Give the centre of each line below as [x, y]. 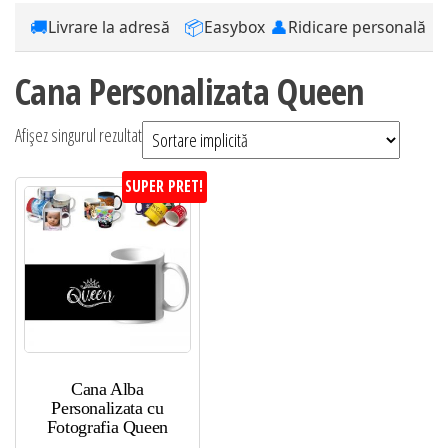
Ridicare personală [357, 26]
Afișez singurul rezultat [78, 135]
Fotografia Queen [107, 427]
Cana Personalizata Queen [190, 92]
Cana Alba [107, 389]
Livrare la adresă [108, 26]
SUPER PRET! [164, 186]
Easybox [234, 26]
